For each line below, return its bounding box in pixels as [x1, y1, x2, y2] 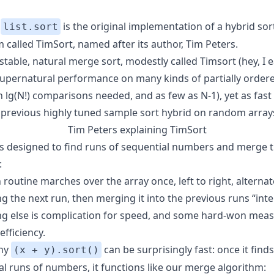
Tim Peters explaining [68, 123, 170, 137]
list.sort [3, 21, 58, 33]
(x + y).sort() [13, 244, 99, 256]
